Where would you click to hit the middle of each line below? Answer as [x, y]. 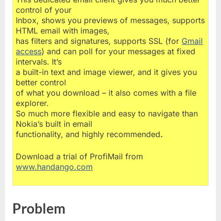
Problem [39, 208]
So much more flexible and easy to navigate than [107, 113]
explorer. [33, 103]
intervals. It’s [39, 61]
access [29, 51]
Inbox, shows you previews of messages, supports [110, 20]
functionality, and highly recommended [88, 134]
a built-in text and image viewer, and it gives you [107, 72]
